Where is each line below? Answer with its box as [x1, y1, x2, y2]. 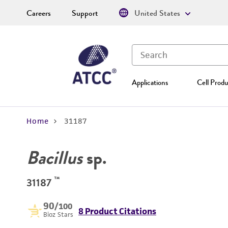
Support [72, 7, 98, 19]
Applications [132, 77, 168, 88]
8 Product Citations [78, 206, 156, 217]
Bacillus [26, 145, 82, 171]
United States [134, 7, 180, 19]
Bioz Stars [43, 210, 73, 219]
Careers [26, 7, 51, 19]
